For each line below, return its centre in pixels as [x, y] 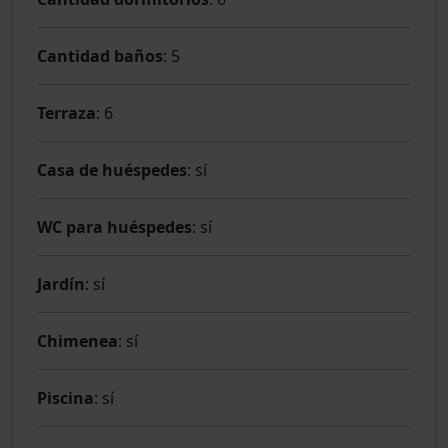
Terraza [66, 112]
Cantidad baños [100, 55]
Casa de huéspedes [112, 169]
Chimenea [77, 340]
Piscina [65, 397]
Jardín [61, 283]
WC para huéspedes [114, 226]
